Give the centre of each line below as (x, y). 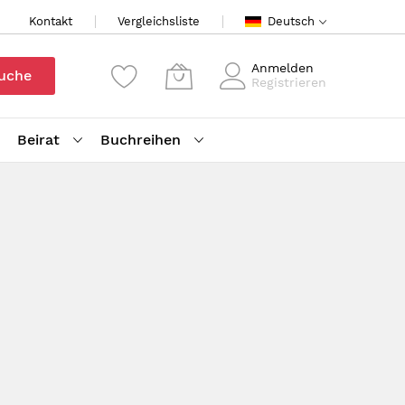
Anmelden (283, 68)
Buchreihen (141, 140)
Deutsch (291, 21)
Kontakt (51, 21)
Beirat (38, 140)
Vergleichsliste (159, 21)
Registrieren (289, 82)
